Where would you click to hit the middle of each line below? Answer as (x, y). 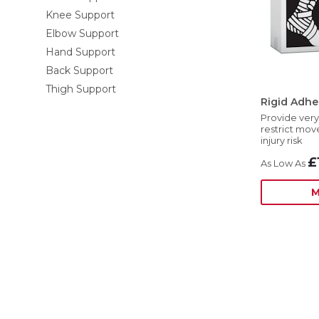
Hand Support (80, 52)
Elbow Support (82, 33)
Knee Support (80, 15)
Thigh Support (81, 89)
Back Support (79, 70)
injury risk (281, 140)
